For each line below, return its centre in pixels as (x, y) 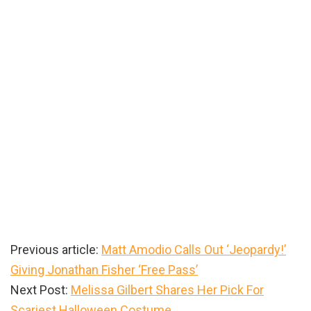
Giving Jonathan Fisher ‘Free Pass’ (104, 269)
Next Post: (41, 289)
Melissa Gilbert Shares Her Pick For (167, 289)
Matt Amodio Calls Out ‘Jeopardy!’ (194, 249)
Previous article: (56, 249)
